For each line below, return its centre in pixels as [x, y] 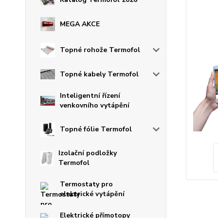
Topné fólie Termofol [96, 129]
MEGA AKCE [80, 24]
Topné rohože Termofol [100, 50]
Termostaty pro [86, 184]
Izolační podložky [87, 153]
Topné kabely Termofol [99, 74]
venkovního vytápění [95, 106]
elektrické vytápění [92, 194]
